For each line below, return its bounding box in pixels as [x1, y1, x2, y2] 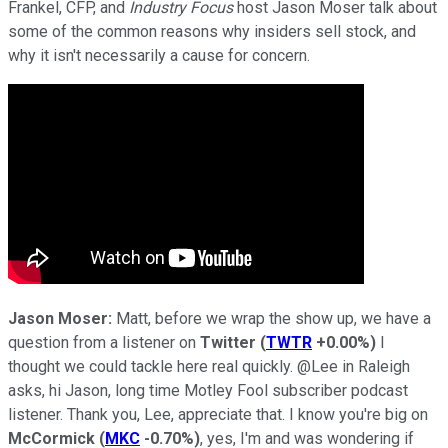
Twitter [200, 332, 256, 352]
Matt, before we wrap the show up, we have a [112, 308, 431, 328]
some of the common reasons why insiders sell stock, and [8, 21, 416, 41]
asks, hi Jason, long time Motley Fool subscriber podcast [8, 380, 408, 400]
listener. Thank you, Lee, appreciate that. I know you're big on [8, 404, 428, 424]
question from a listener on [8, 332, 200, 352]
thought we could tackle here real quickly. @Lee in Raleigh [8, 356, 410, 376]
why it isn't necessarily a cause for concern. [8, 45, 314, 65]
